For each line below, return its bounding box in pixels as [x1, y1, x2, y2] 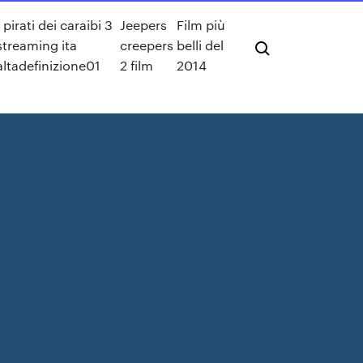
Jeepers [120, 15, 168, 33]
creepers [120, 36, 174, 53]
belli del [176, 36, 224, 53]
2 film [120, 56, 154, 74]
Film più [176, 15, 225, 33]
